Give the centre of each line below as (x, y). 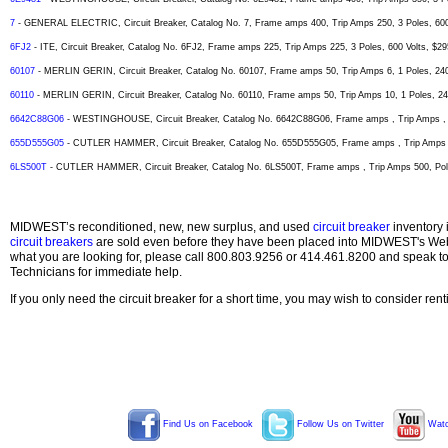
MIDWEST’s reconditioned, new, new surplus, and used (161, 227)
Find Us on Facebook (206, 424)
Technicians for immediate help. (96, 272)
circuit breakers (51, 242)
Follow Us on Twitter (339, 424)
